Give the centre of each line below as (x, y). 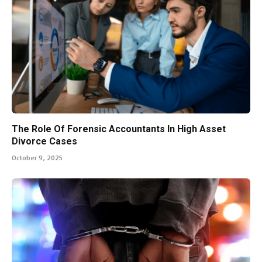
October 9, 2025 (37, 157)
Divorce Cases (44, 141)
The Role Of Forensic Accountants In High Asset (119, 129)
